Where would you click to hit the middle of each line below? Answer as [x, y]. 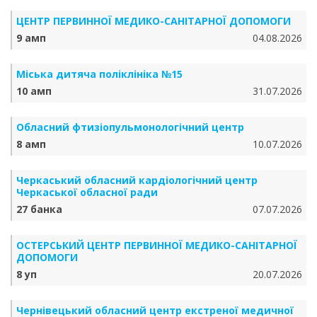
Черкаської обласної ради [87, 192]
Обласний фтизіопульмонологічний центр [130, 127]
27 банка [39, 209]
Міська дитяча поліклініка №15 [99, 74]
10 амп [34, 91]
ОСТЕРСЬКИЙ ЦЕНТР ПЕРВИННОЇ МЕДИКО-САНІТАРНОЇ [157, 245]
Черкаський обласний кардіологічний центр [137, 180]
